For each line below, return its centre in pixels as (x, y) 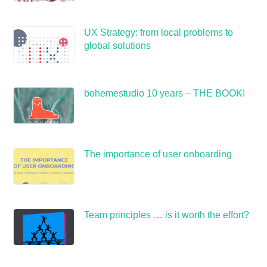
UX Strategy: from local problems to (159, 32)
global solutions (118, 45)
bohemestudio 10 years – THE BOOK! (165, 93)
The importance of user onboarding (158, 154)
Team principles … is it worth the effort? (167, 215)
